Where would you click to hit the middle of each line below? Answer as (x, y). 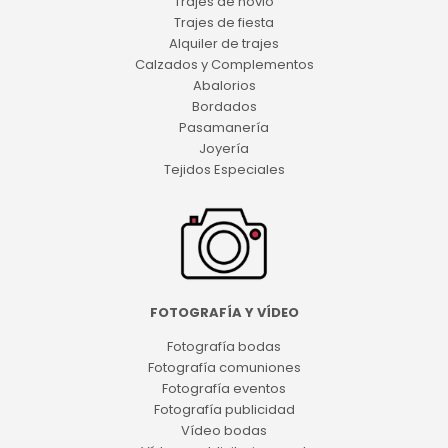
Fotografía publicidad (224, 410)
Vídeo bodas (224, 431)
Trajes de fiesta (224, 22)
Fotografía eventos (224, 389)
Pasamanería (224, 127)
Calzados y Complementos (224, 64)
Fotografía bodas (224, 347)
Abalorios (224, 85)
